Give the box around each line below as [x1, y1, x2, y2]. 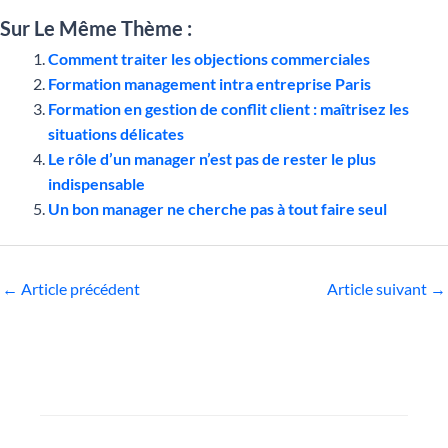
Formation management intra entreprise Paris [48, 73, 371, 93]
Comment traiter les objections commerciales [48, 48, 370, 68]
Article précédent [18, 278, 140, 298]
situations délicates [48, 123, 184, 143]
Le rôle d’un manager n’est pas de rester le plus [48, 148, 376, 168]
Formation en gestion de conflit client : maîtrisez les [48, 98, 409, 118]
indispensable [48, 173, 145, 193]
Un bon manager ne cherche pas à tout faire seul [48, 198, 387, 218]
